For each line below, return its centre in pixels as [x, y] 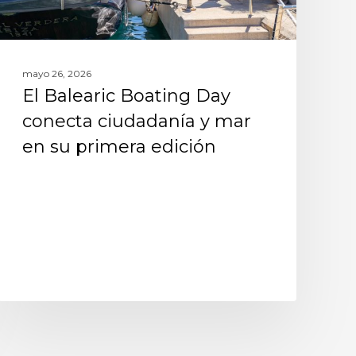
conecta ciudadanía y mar [136, 121]
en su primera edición [119, 146]
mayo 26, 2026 [56, 73]
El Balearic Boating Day [126, 95]
